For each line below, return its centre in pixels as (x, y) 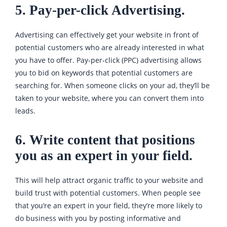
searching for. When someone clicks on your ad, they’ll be (112, 86)
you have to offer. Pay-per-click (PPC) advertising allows (108, 60)
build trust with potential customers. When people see (108, 193)
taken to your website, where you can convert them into (109, 98)
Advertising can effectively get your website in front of (107, 35)
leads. (25, 111)
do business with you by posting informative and (98, 218)
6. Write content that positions (105, 140)
